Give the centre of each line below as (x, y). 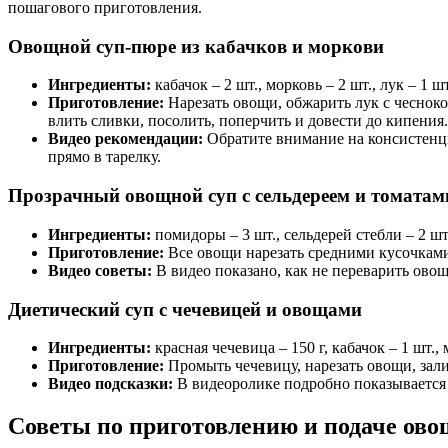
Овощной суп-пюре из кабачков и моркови (196, 46)
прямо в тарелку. (104, 157)
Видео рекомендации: (125, 139)
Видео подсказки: (110, 384)
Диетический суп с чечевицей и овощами (185, 309)
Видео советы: (100, 270)
